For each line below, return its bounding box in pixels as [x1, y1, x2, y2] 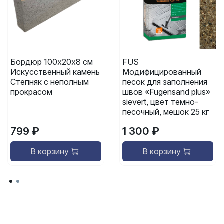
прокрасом [10, 87, 52, 97]
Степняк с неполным [10, 77, 89, 87]
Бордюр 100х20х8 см [10, 57, 93, 67]
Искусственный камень [10, 67, 100, 77]
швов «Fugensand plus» [122, 87, 210, 97]
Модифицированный [122, 67, 201, 77]
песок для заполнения [122, 77, 207, 87]
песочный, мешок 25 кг [122, 107, 209, 117]
